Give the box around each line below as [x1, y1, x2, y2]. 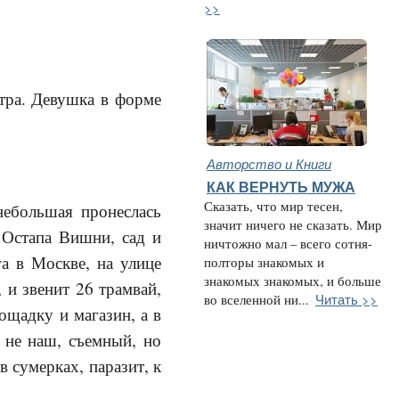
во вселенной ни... [204, 291, 309, 308]
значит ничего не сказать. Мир [204, 216, 382, 233]
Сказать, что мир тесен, [204, 198, 343, 215]
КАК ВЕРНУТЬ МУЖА [207, 179, 355, 195]
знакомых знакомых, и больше [204, 273, 381, 289]
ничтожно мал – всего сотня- [204, 235, 372, 252]
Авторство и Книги [207, 154, 331, 173]
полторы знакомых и [204, 254, 324, 271]
